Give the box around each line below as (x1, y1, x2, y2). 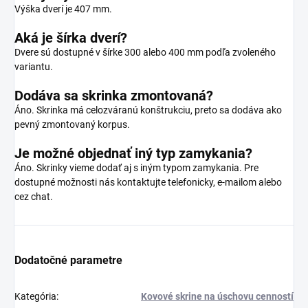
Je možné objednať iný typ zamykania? (14, 144, 252, 162)
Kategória (14, 290, 56, 302)
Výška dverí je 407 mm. (14, 3, 112, 14)
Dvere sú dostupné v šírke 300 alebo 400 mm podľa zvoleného (14, 46, 276, 58)
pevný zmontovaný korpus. (14, 118, 130, 130)
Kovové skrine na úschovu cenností (141, 290, 294, 302)
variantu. (14, 60, 53, 72)
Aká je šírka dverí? (14, 29, 127, 46)
